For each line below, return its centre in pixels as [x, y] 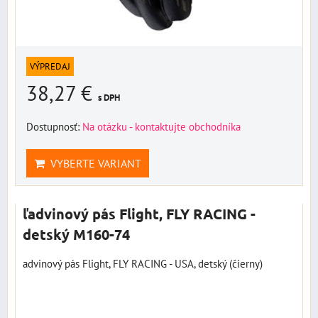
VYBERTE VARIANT [93, 164]
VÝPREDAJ [50, 67]
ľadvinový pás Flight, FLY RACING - [139, 214]
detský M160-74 [76, 235]
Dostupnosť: [54, 127]
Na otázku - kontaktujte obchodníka [161, 127]
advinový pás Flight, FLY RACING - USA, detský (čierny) [143, 264]
